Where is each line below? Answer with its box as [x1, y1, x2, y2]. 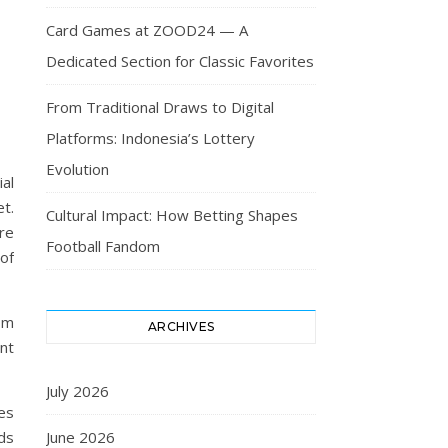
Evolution [46, 159, 109, 179]
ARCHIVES [147, 319, 215, 334]
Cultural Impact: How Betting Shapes [46, 205, 298, 225]
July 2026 [46, 381, 109, 401]
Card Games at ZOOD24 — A [46, 20, 248, 40]
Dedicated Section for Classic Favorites [46, 51, 314, 71]
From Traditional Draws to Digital [46, 97, 274, 117]
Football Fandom [46, 236, 160, 256]
